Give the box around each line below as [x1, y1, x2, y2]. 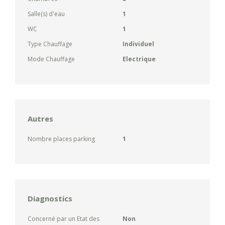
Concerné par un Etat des [28, 214, 99, 223]
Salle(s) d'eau [28, 9, 65, 18]
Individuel [123, 39, 154, 48]
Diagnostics [28, 193, 72, 203]
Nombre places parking [28, 134, 95, 143]
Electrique [123, 54, 156, 63]
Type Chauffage [28, 39, 72, 48]
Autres [28, 113, 53, 124]
